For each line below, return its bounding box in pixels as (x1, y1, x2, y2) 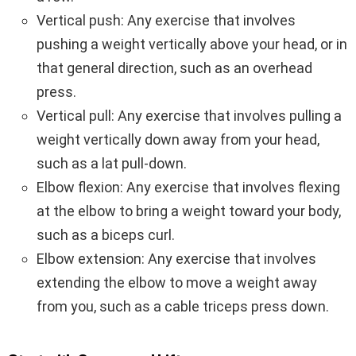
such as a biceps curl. (37, 226, 175, 243)
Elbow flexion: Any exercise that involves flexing (37, 178, 340, 195)
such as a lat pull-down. (37, 154, 187, 172)
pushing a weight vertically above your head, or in (37, 35, 347, 52)
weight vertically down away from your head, (37, 130, 319, 148)
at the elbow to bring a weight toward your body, (37, 202, 341, 219)
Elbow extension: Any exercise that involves (37, 250, 316, 267)
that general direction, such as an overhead (37, 59, 312, 76)
